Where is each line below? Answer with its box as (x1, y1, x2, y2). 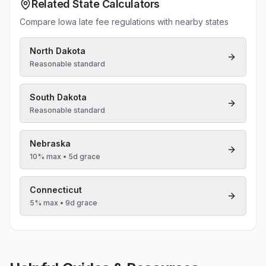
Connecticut (30, 185, 82, 195)
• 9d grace (58, 198, 97, 207)
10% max (30, 152, 61, 161)
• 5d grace (61, 152, 100, 161)
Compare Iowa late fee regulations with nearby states (20, 17, 229, 27)
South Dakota (30, 92, 87, 102)
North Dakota (30, 46, 85, 56)
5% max (30, 198, 58, 207)
